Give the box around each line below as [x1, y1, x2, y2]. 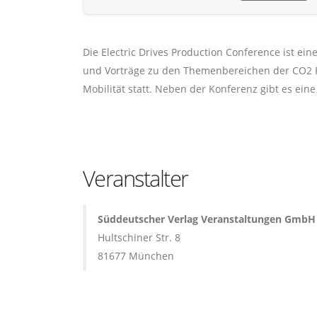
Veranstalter [83, 163, 188, 193]
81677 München [98, 248, 174, 263]
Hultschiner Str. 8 [98, 230, 180, 244]
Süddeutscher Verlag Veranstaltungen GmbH [98, 212, 316, 226]
